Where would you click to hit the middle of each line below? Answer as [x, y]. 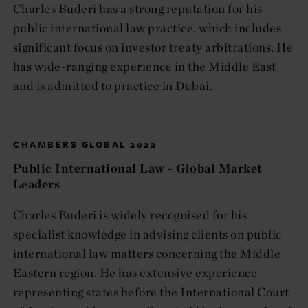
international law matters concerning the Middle [147, 254]
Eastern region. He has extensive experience [135, 273]
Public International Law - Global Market [138, 168]
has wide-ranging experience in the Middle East [145, 66]
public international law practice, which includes [147, 27]
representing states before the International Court [151, 292]
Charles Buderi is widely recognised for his [130, 215]
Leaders [37, 184]
